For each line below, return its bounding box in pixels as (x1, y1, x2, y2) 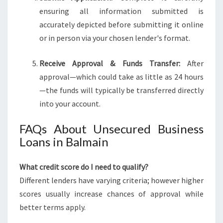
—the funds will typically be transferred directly (39, 85, 204, 95)
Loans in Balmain (19, 134, 109, 149)
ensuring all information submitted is (39, 6, 204, 16)
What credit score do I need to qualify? (19, 162, 148, 172)
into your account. (39, 99, 101, 109)
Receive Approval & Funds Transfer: (39, 58, 180, 68)
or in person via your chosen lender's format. (39, 33, 190, 43)
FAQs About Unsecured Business (19, 121, 204, 136)
